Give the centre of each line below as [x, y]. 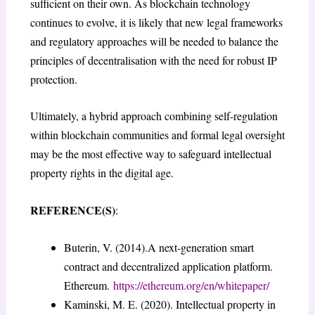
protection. [53, 79]
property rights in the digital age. [102, 173]
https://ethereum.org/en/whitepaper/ [191, 285]
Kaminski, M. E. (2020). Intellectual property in [169, 304]
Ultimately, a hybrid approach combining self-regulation [154, 116]
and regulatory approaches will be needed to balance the [154, 41]
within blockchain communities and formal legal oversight [157, 135]
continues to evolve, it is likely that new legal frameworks [156, 22]
